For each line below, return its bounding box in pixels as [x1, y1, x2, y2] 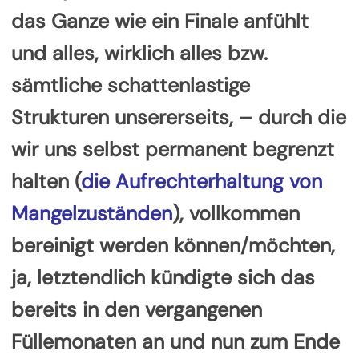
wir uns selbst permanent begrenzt [11, 135, 334, 163]
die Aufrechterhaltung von [81, 167, 322, 195]
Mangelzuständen [11, 200, 172, 227]
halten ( [11, 167, 81, 195]
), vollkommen [172, 200, 300, 227]
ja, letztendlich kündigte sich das [11, 264, 315, 291]
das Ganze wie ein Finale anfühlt [11, 7, 309, 34]
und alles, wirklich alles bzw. [11, 39, 268, 67]
